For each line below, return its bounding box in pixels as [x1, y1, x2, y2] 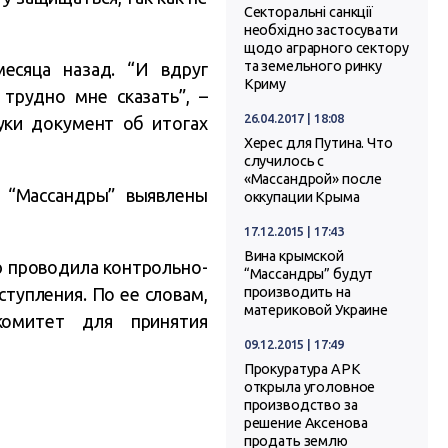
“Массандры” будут [243, 266, 374, 283]
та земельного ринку [243, 58, 383, 75]
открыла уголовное [243, 379, 376, 396]
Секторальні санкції [243, 4, 374, 21]
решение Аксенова [243, 415, 368, 432]
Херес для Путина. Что [243, 135, 393, 152]
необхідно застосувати [243, 22, 398, 39]
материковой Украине [243, 302, 389, 319]
